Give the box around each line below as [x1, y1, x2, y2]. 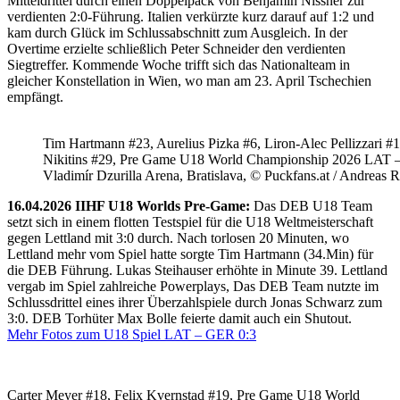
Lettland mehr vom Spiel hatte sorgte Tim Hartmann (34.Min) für [7, 246, 373, 262]
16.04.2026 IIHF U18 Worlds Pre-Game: [7, 197, 250, 213]
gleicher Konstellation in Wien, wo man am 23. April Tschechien [7, 72, 371, 88]
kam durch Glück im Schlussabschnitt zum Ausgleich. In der [7, 24, 347, 40]
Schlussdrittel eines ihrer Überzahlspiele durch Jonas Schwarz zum [7, 294, 382, 310]
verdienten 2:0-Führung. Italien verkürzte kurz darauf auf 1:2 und [7, 8, 374, 24]
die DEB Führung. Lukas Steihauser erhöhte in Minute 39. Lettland [7, 262, 387, 278]
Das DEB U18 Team [250, 197, 372, 213]
